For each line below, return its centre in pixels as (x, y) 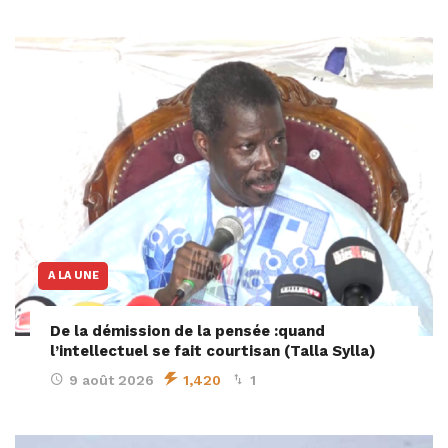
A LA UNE (73, 275)
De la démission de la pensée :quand (187, 330)
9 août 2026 (111, 379)
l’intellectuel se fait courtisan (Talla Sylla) (213, 350)
